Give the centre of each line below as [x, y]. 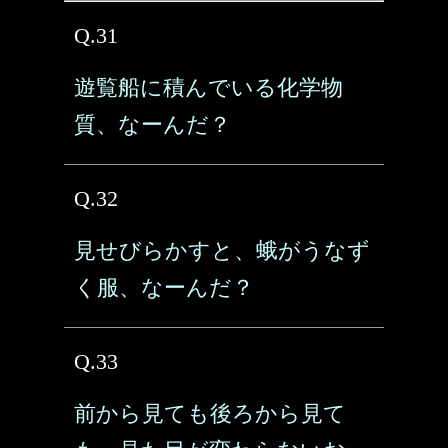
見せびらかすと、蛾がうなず [222, 250]
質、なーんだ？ [152, 124]
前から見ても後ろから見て [210, 413]
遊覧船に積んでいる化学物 [208, 87]
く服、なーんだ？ [164, 287]
